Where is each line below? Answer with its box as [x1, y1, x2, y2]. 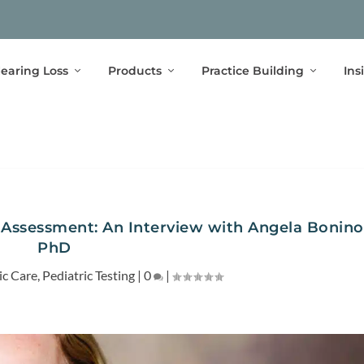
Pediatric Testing [42, 266, 136, 283]
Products [107, 63, 162, 78]
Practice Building [201, 63, 304, 78]
